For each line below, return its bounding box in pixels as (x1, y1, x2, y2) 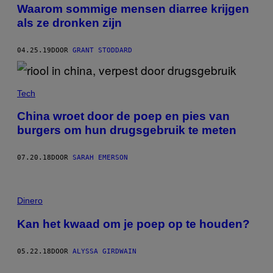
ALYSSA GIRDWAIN (73, 247, 136, 255)
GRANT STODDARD (73, 46, 132, 54)
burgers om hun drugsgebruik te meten (17, 124, 236, 137)
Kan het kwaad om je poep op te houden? (17, 217, 250, 230)
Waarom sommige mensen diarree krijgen (17, 2, 249, 15)
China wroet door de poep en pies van (17, 110, 230, 123)
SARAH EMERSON (73, 154, 128, 162)
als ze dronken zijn (17, 16, 122, 29)
